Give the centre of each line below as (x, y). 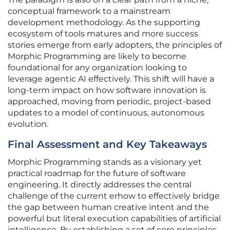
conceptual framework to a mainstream (89, 11)
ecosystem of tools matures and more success (103, 34)
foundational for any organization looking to (97, 68)
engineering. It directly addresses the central (100, 185)
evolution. (28, 124)
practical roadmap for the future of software (97, 174)
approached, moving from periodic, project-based (109, 102)
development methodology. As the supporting (104, 23)
